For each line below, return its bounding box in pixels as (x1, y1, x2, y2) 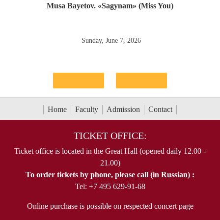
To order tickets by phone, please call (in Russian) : (26, 170, 194, 179)
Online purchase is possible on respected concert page (27, 202, 193, 211)
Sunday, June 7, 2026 (81, 36, 141, 44)
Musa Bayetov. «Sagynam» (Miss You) (47, 1, 173, 10)
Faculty (75, 105, 98, 114)
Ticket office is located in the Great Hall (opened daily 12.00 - (14, 147, 206, 156)
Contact (148, 105, 172, 114)
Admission (107, 105, 140, 114)
